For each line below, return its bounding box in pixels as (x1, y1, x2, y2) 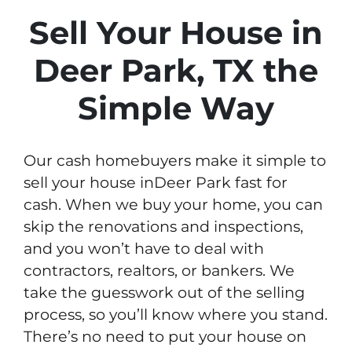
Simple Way (78, 89, 274, 128)
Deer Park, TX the (34, 51, 318, 90)
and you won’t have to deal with (24, 239, 264, 258)
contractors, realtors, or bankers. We (24, 261, 295, 280)
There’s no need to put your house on (24, 327, 306, 346)
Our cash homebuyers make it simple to (24, 151, 326, 170)
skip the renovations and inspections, (24, 217, 303, 236)
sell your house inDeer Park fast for (24, 173, 288, 192)
